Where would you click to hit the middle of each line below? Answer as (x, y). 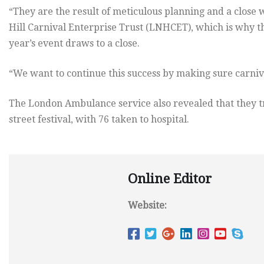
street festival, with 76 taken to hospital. (99, 119)
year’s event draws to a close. (74, 43)
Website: (147, 205)
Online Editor (170, 179)
